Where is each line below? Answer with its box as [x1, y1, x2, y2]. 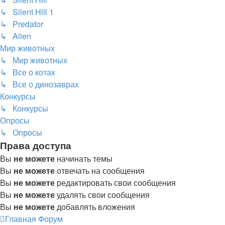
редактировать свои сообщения [55, 176, 176, 188]
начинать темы [55, 152, 113, 164]
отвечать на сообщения [55, 164, 145, 176]
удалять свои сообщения [55, 188, 150, 200]
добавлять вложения [55, 200, 135, 212]
